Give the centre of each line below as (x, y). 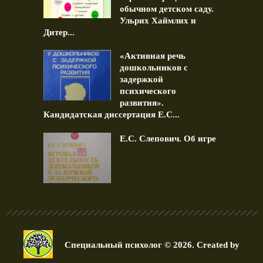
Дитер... (59, 32)
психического (148, 91)
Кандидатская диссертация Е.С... (112, 114)
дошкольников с (154, 67)
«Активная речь (153, 55)
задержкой (141, 79)
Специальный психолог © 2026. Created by (152, 245)
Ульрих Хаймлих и (158, 20)
